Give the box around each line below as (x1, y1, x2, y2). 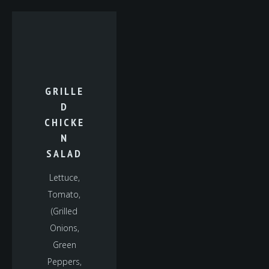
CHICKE (44, 115, 85, 129)
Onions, (49, 222, 79, 234)
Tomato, (48, 189, 80, 200)
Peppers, (47, 256, 82, 267)
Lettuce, (49, 172, 80, 183)
